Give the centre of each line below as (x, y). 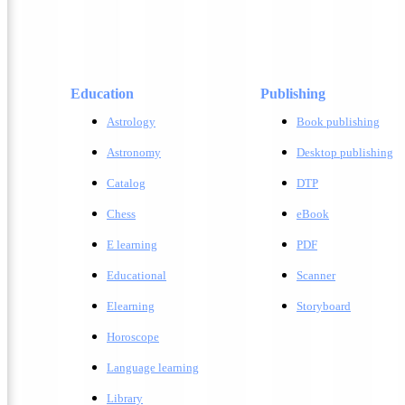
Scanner (316, 275)
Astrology (131, 122)
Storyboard (324, 306)
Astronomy (134, 152)
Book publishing (338, 122)
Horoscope (133, 337)
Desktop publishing (345, 152)
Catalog (126, 183)
